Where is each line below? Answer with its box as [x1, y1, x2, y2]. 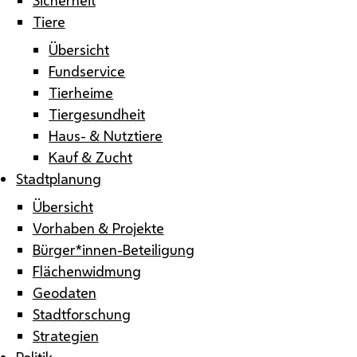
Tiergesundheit [49, 104, 146, 124]
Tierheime [49, 82, 114, 102]
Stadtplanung [16, 168, 102, 188]
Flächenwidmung [32, 261, 141, 280]
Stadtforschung [32, 304, 131, 324]
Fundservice [49, 61, 126, 80]
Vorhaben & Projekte [32, 218, 164, 237]
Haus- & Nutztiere [49, 125, 163, 145]
